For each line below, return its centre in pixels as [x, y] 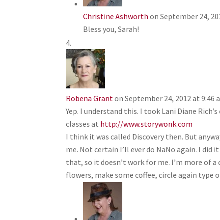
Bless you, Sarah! [111, 29]
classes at [83, 124]
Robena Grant [90, 98]
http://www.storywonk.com [147, 124]
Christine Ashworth [116, 16]
